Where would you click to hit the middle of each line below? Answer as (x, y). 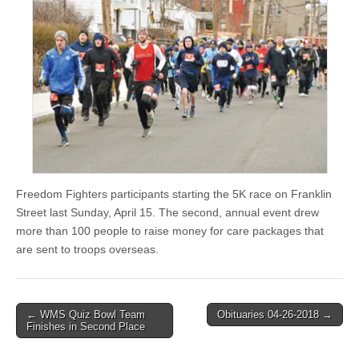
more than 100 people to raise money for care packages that (170, 230)
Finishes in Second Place (86, 326)
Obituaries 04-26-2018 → (275, 314)
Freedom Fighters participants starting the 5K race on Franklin (174, 194)
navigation (52, 334)
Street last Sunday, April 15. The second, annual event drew (167, 212)
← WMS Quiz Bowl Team (86, 314)
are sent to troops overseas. (87, 249)
